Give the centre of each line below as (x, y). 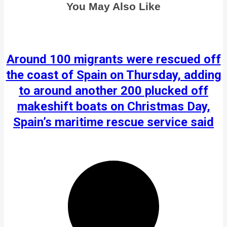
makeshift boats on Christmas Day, (113, 106)
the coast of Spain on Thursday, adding (113, 75)
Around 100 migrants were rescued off (113, 59)
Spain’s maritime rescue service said (113, 122)
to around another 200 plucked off (113, 90)
